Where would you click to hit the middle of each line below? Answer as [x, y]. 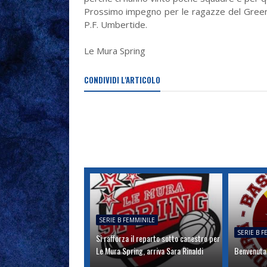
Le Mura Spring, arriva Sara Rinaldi [149, 251]
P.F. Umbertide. [115, 24]
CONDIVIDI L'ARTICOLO [122, 80]
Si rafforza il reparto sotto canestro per [158, 238]
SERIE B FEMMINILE [127, 220]
